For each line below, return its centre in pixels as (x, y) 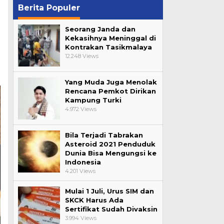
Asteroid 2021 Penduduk (110, 144)
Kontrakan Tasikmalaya (108, 47)
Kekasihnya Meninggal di (110, 38)
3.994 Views (80, 218)
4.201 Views (80, 171)
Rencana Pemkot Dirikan (110, 91)
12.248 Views (81, 56)
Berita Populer (49, 8)
